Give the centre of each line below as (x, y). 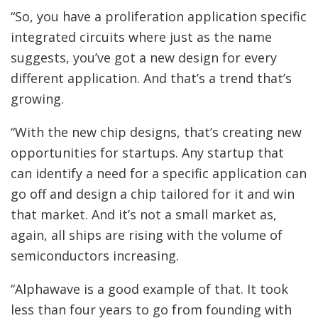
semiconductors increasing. (95, 256)
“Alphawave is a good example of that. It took (149, 289)
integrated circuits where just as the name (141, 37)
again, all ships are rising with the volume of (147, 235)
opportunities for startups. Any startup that (147, 153)
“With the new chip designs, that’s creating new (156, 132)
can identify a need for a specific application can (159, 173)
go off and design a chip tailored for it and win (153, 194)
